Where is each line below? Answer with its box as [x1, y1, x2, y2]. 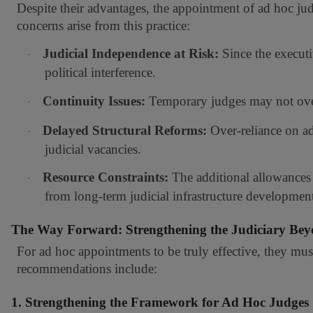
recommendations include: [17, 261, 157, 277]
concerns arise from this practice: [17, 18, 190, 34]
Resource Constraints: [43, 170, 168, 185]
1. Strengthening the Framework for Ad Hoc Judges [11, 295, 309, 310]
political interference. [45, 65, 156, 80]
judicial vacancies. [45, 142, 141, 157]
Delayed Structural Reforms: [43, 123, 207, 138]
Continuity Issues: [43, 94, 145, 109]
